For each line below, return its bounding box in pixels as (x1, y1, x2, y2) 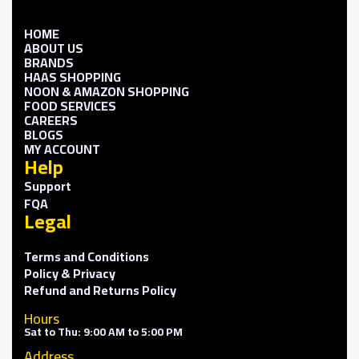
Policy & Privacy (24, 260, 115, 285)
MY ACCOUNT (24, 136, 100, 161)
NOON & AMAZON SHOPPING (24, 79, 189, 103)
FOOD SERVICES (24, 93, 116, 118)
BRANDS (24, 50, 74, 75)
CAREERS (24, 107, 78, 132)
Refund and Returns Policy (24, 277, 176, 302)
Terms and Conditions (24, 244, 149, 268)
